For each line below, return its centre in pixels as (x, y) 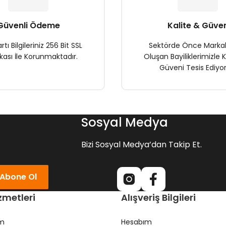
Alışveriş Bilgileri (158, 197)
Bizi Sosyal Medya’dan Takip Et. (141, 145)
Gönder (113, 80)
